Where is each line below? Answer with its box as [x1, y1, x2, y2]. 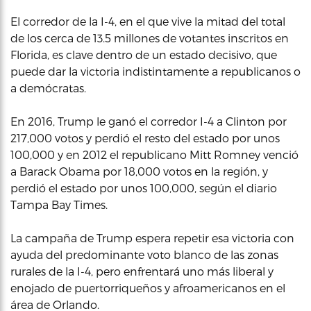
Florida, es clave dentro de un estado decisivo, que [10, 48, 277, 61]
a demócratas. [10, 81, 86, 94]
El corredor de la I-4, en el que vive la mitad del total [10, 15, 285, 28]
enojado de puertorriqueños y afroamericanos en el [10, 281, 285, 294]
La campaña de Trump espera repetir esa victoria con [10, 231, 294, 244]
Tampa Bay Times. [10, 198, 108, 211]
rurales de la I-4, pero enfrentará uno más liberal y [10, 264, 274, 278]
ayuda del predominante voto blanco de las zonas [10, 248, 278, 261]
